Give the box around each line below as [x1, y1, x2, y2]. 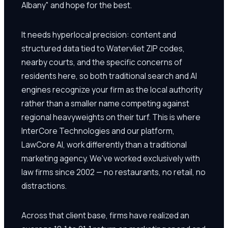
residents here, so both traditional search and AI [21, 70, 197, 81]
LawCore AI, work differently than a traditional [21, 138, 187, 150]
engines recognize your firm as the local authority [21, 83, 203, 95]
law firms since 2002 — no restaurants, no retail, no [21, 166, 206, 178]
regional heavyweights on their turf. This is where [21, 111, 201, 123]
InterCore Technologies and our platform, [21, 125, 175, 136]
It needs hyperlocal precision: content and [21, 28, 176, 40]
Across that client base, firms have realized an [21, 209, 189, 221]
